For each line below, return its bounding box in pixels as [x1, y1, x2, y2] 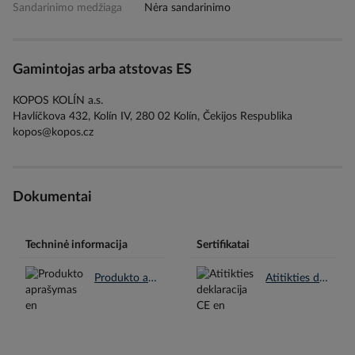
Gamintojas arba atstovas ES [13, 63, 192, 78]
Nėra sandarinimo [144, 2, 231, 14]
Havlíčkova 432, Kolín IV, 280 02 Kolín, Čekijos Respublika [13, 110, 292, 122]
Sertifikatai [197, 239, 250, 251]
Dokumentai [13, 189, 92, 204]
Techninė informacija [25, 239, 128, 251]
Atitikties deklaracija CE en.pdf [319, 273, 329, 284]
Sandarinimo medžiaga [13, 2, 122, 14]
